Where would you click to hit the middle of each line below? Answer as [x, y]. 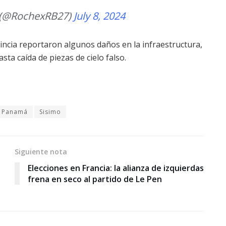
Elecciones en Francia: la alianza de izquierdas [116, 168]
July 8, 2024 [99, 16]
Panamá [15, 111]
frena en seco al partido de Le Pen [95, 179]
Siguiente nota [41, 151]
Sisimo [50, 111]
